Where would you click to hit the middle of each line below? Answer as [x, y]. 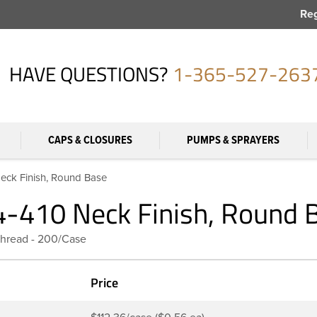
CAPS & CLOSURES [90, 140]
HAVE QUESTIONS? [89, 74]
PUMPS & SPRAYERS [233, 140]
